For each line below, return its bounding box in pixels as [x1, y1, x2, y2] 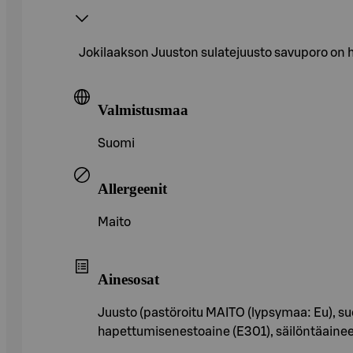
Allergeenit [98, 180, 167, 197]
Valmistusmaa [98, 102, 188, 119]
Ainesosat [98, 271, 159, 288]
